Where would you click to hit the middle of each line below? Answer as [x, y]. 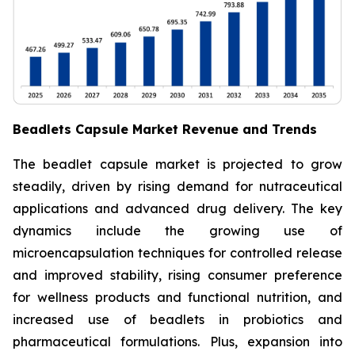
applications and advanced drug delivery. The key [177, 208]
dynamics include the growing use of [177, 230]
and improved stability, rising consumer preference [177, 275]
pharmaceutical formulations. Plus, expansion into [177, 341]
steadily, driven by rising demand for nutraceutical [177, 186]
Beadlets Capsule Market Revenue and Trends [165, 129]
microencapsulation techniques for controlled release [177, 252]
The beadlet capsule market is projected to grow [177, 164]
